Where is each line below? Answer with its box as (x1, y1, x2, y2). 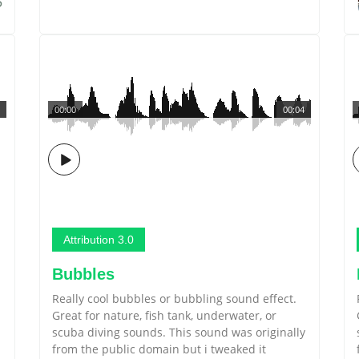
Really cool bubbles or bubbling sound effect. (52, 291, 296, 306)
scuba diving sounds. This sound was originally (52, 325, 305, 340)
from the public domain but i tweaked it (52, 341, 266, 357)
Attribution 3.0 (63, 233, 134, 246)
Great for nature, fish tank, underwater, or (52, 308, 276, 323)
